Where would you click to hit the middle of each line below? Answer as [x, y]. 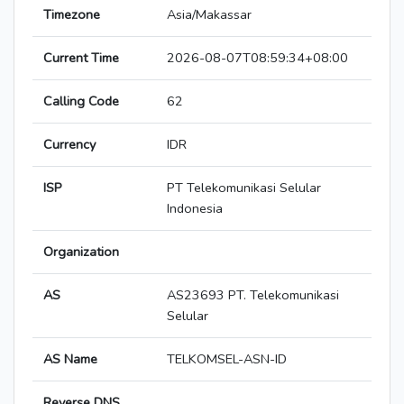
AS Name [70, 359]
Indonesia [195, 209]
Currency [69, 145]
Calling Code [81, 101]
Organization [81, 252]
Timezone [72, 15]
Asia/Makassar [209, 15]
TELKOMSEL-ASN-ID [227, 359]
